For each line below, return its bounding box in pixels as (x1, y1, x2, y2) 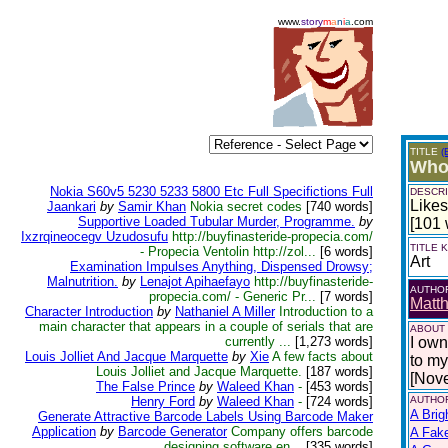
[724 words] (302, 394, 373, 409)
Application (32, 424, 96, 439)
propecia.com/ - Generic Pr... (149, 289, 316, 304)
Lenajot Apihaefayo (140, 274, 250, 289)
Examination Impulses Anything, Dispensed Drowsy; (70, 259, 373, 274)
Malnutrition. (47, 274, 118, 289)
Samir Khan (118, 199, 186, 214)
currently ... (225, 334, 291, 349)
